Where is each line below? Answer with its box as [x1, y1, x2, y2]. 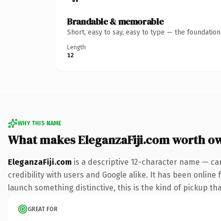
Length [67, 43, 86, 51]
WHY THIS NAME [18, 119, 61, 127]
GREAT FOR [28, 205, 58, 213]
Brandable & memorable [67, 15, 164, 28]
